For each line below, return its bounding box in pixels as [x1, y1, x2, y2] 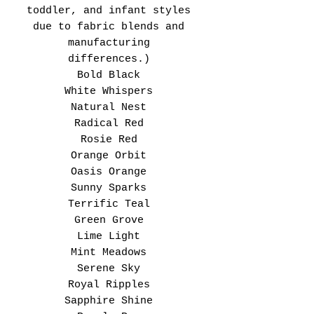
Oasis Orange [71, 165, 146, 178]
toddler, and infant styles [27, 4, 191, 17]
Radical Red [74, 117, 144, 130]
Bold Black [77, 69, 140, 81]
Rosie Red [80, 133, 137, 146]
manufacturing [67, 36, 150, 49]
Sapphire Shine [64, 294, 153, 307]
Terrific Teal [67, 198, 150, 210]
